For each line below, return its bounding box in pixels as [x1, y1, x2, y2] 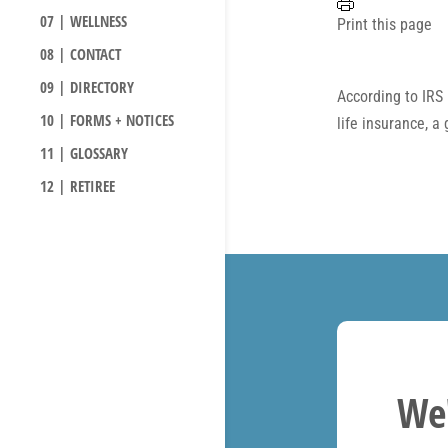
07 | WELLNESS [40, 11, 127, 32]
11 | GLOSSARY [40, 143, 128, 164]
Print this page [336, 15, 432, 35]
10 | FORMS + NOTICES [40, 110, 174, 131]
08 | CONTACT [40, 44, 121, 65]
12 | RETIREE [40, 176, 115, 197]
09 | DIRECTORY [40, 77, 134, 98]
